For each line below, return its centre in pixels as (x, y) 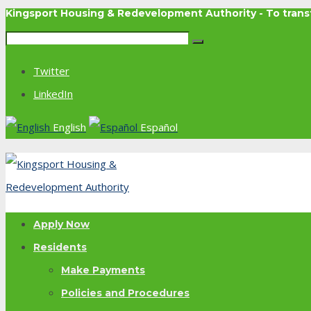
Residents (60, 247)
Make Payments (103, 270)
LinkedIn (53, 94)
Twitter (51, 71)
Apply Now (61, 225)
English (69, 127)
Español (159, 127)
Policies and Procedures (125, 293)
